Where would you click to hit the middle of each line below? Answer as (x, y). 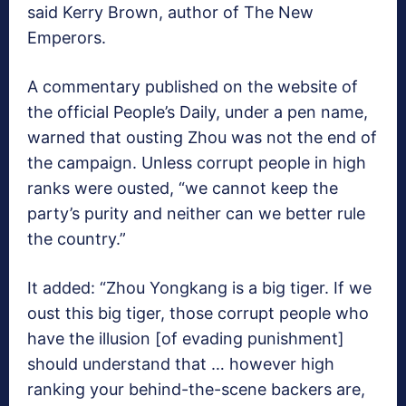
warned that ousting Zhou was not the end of (202, 138)
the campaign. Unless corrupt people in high (197, 163)
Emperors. (67, 38)
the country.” (77, 239)
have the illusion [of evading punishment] (186, 339)
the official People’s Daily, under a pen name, (198, 112)
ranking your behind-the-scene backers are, (196, 390)
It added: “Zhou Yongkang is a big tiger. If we (199, 288)
